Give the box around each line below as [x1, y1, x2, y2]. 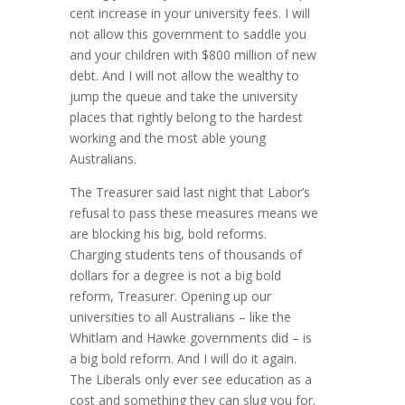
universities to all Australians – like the [70, 308, 292, 326]
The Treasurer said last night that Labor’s [70, 184, 311, 202]
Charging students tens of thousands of [70, 246, 303, 264]
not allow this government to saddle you [70, 25, 307, 43]
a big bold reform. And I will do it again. [70, 350, 297, 368]
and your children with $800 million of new [70, 46, 317, 64]
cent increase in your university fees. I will [70, 5, 311, 23]
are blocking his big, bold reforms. [70, 225, 268, 243]
